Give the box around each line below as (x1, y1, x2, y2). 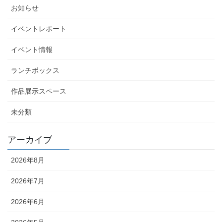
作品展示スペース (11, 87, 66, 96)
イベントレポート (11, 25, 66, 33)
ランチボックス (11, 66, 59, 75)
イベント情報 (11, 46, 53, 54)
